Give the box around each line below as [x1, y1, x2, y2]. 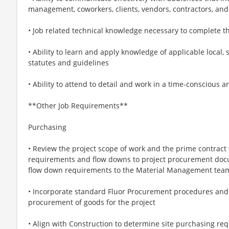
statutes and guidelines [28, 57, 109, 67]
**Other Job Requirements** [28, 100, 128, 110]
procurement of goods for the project [28, 197, 155, 207]
